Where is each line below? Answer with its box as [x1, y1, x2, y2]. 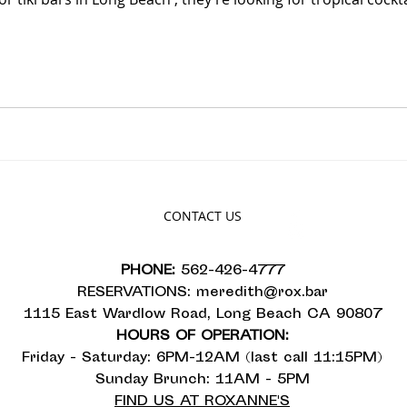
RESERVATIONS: [76, 283, 196, 303]
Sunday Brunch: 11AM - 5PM [94, 370, 310, 390]
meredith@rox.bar [195, 283, 328, 303]
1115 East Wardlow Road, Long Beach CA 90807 [23, 304, 382, 324]
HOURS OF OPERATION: [115, 326, 289, 346]
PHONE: [120, 261, 181, 281]
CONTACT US [164, 206, 242, 224]
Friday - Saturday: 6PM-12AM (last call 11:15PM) [22, 348, 382, 368]
